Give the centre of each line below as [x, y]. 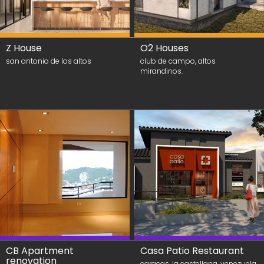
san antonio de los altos [49, 61]
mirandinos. [161, 71]
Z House [24, 48]
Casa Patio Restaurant [192, 251]
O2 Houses [164, 48]
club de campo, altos [178, 61]
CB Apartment [40, 251]
